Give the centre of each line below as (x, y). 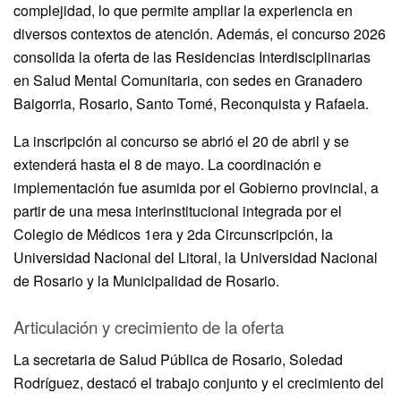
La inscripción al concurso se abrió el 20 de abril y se (181, 141)
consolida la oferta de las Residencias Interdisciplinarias (192, 57)
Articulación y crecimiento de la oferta (149, 326)
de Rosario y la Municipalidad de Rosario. (146, 281)
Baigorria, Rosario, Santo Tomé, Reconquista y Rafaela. (191, 104)
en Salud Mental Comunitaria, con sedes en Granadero (188, 81)
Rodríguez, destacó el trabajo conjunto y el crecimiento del (199, 383)
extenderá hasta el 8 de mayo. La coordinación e (167, 165)
